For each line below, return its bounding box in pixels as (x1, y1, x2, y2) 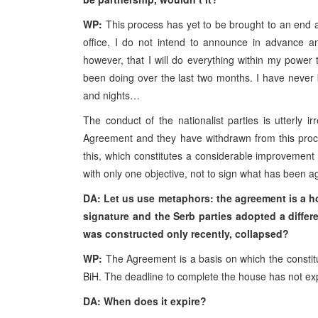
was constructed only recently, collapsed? (83, 226, 289, 241)
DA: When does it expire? (83, 294, 207, 308)
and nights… (83, 88, 140, 102)
